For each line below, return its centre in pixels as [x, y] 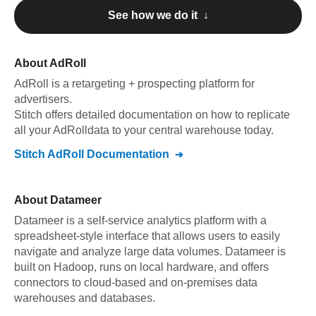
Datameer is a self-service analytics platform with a [140, 220]
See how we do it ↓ [158, 15]
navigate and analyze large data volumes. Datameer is [150, 251]
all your [34, 130]
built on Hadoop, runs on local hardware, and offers [141, 267]
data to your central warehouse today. [181, 130]
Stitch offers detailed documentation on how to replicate [152, 115]
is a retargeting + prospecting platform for [153, 84]
